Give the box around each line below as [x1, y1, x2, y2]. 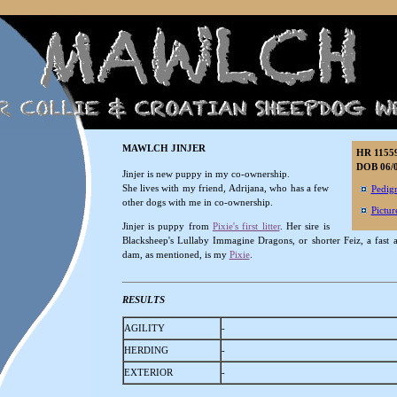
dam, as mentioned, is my [121, 248, 230, 260]
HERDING [123, 344, 168, 355]
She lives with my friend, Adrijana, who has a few [121, 182, 330, 193]
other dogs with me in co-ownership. [121, 196, 273, 207]
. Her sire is [279, 220, 330, 231]
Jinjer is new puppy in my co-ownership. [121, 167, 290, 179]
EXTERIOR [123, 366, 173, 378]
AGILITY [123, 322, 165, 333]
